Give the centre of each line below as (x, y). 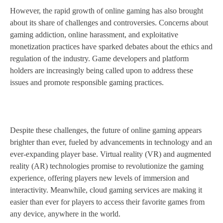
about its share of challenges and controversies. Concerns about (109, 22)
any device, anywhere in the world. (65, 214)
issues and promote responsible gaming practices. (87, 82)
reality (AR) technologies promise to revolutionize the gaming (107, 166)
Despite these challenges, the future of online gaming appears (106, 130)
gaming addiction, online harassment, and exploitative (94, 34)
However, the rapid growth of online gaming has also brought (107, 10)
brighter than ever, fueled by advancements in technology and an (111, 142)
